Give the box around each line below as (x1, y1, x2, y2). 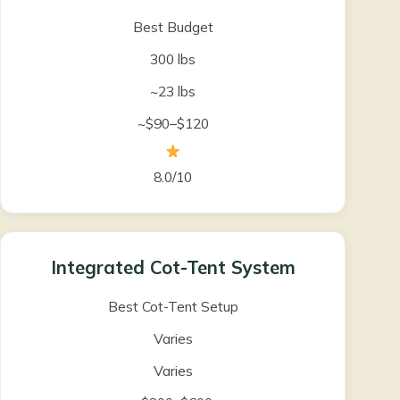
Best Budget (132, 18, 213, 37)
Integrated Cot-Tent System (50, 255, 296, 279)
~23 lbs (150, 82, 196, 101)
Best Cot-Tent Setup (107, 296, 238, 315)
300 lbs (150, 50, 196, 69)
